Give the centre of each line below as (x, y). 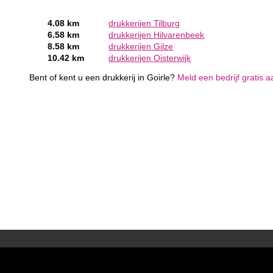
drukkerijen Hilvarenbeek (157, 35)
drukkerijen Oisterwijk (150, 58)
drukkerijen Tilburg (144, 23)
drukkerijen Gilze (141, 46)
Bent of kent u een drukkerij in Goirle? (104, 78)
